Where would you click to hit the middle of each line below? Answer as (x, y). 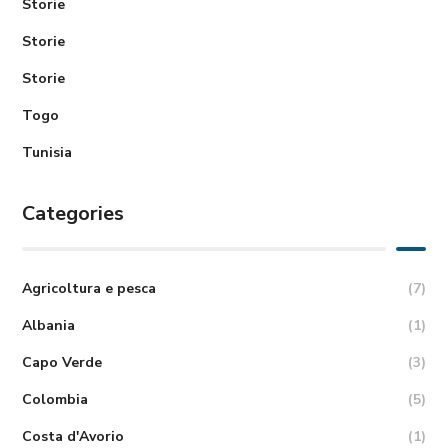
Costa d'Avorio (73, 436)
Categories (73, 213)
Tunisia (47, 152)
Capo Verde (62, 362)
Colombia (55, 399)
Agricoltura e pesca (89, 288)
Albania (49, 325)
